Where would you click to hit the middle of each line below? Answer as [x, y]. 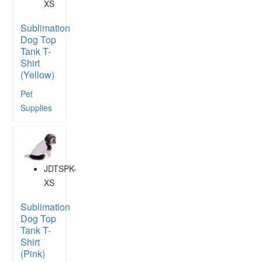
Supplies [36, 107]
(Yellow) [37, 74]
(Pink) [33, 254]
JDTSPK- [60, 169]
